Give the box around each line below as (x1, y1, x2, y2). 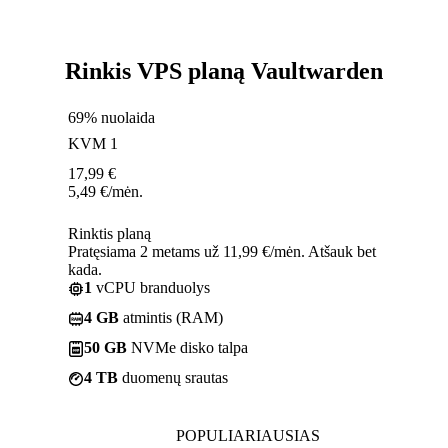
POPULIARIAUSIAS (176, 426, 320, 444)
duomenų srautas (118, 368, 228, 386)
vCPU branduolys (92, 278, 210, 296)
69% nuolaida (68, 108, 155, 126)
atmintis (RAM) (119, 308, 223, 326)
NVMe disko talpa (127, 338, 248, 356)
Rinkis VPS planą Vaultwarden (65, 57, 383, 84)
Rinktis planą (68, 224, 151, 242)
